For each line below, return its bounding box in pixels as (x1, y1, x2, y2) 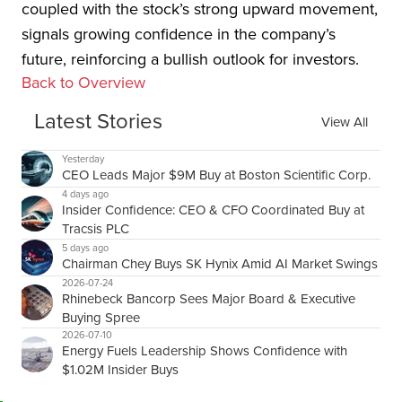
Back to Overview (22, 71, 145, 95)
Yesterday (62, 152, 104, 167)
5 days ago (62, 240, 109, 256)
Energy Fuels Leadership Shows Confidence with (62, 341, 347, 362)
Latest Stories (34, 105, 162, 138)
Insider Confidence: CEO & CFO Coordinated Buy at (62, 200, 364, 221)
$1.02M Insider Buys (62, 360, 179, 380)
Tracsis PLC (62, 219, 129, 240)
